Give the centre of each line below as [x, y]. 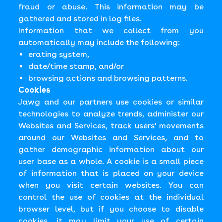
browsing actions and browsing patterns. [108, 78]
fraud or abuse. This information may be [111, 7]
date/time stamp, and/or [76, 66]
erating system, [59, 54]
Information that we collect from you [111, 30]
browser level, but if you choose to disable [111, 209]
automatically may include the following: [99, 42]
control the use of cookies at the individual [111, 197]
